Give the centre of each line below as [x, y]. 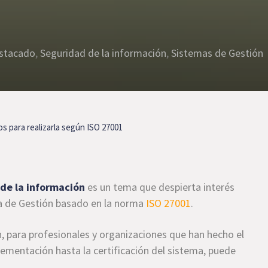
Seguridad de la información [103, 53]
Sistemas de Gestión [217, 53]
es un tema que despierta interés [160, 187]
